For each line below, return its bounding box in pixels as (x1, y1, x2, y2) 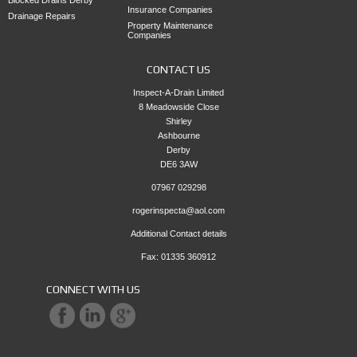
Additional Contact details (130, 228, 227, 238)
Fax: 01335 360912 (141, 251, 216, 261)
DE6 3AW (159, 159, 198, 169)
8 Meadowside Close (138, 101, 219, 112)
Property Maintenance (127, 20, 213, 30)
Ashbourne (157, 130, 200, 140)
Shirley (165, 116, 192, 126)
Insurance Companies (127, 4, 213, 14)
